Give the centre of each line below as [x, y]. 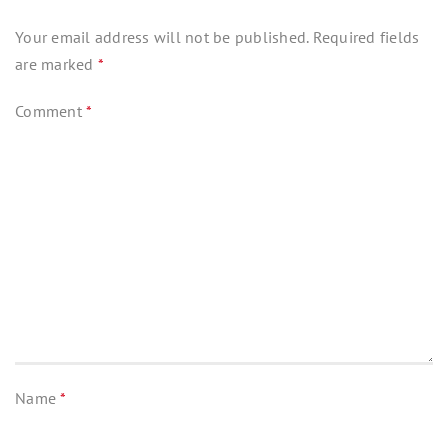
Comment [50, 110]
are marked [56, 63]
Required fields [366, 36]
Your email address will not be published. [162, 36]
